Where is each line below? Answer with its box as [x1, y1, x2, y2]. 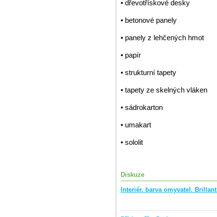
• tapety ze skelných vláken [121, 86, 207, 94]
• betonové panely [121, 16, 177, 24]
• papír [121, 51, 141, 59]
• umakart [121, 121, 151, 129]
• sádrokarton [121, 103, 163, 111]
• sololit [121, 138, 143, 146]
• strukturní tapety [121, 68, 176, 77]
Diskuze [121, 171, 144, 178]
